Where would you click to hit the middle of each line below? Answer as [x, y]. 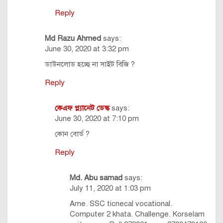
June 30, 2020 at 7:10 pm [97, 119]
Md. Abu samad [96, 178]
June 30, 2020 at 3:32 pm [87, 49]
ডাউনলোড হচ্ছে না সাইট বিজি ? [90, 64]
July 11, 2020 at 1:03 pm [110, 188]
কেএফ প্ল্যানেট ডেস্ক [82, 108]
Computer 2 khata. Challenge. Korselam [137, 214]
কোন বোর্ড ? [72, 134]
